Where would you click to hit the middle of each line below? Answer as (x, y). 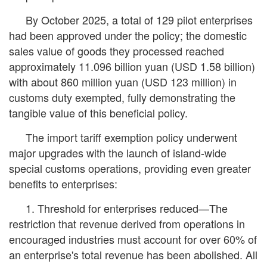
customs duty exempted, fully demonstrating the (122, 97)
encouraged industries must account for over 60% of (133, 239)
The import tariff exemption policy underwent (131, 137)
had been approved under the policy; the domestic (128, 35)
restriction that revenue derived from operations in (127, 223)
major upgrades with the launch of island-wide (118, 153)
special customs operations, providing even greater (130, 168)
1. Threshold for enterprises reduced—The (127, 208)
